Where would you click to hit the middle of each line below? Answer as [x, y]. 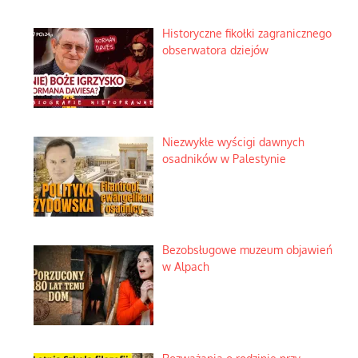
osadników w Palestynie [224, 158]
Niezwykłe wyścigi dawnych [233, 141]
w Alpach [185, 267]
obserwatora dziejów [215, 50]
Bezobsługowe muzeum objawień [247, 250]
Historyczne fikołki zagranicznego [247, 33]
